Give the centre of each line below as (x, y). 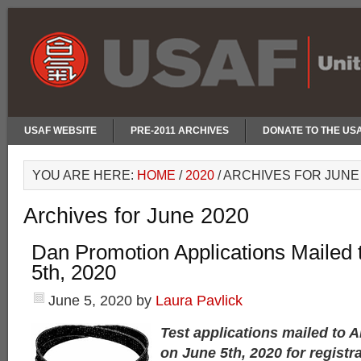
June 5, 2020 (90, 301)
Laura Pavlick (199, 301)
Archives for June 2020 (136, 216)
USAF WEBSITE (60, 131)
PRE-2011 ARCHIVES (180, 131)
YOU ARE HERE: (85, 175)
